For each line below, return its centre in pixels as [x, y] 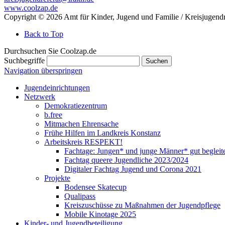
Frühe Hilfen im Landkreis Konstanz [102, 133]
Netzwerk [40, 96]
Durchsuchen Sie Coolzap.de [50, 51]
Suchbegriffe [24, 60]
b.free [53, 115]
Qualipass [80, 196]
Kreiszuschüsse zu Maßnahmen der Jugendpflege [142, 205]
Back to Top [44, 34]
